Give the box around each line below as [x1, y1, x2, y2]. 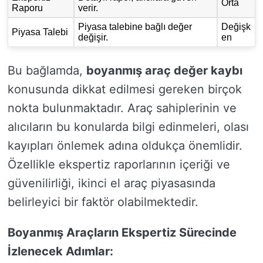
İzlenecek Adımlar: [8, 244, 113, 258]
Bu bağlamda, [8, 63, 86, 77]
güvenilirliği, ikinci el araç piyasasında [8, 176, 215, 190]
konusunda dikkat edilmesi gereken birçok [8, 82, 242, 96]
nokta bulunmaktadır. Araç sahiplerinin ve [8, 101, 237, 115]
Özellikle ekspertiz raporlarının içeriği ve [8, 157, 230, 171]
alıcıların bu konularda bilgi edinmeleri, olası [8, 120, 249, 134]
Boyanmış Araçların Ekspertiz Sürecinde [8, 225, 237, 240]
